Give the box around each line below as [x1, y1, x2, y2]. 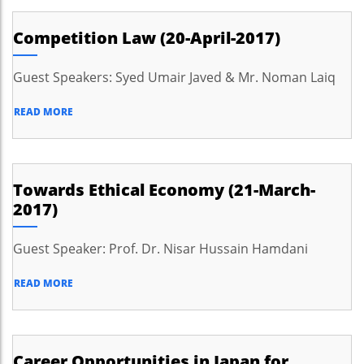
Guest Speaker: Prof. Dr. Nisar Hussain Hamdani [13, 240, 308, 258]
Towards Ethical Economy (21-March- [13, 179, 315, 201]
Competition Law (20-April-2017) [13, 27, 280, 49]
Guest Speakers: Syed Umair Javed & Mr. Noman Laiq [13, 68, 336, 86]
